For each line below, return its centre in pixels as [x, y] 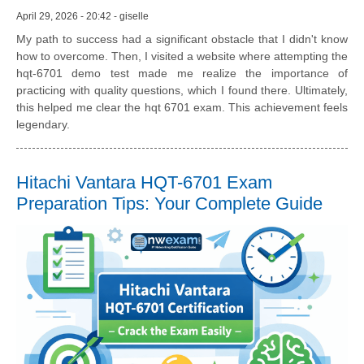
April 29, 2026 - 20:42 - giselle [82, 17]
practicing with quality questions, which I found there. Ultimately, [182, 91]
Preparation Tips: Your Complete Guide [169, 204]
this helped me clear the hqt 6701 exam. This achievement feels [182, 108]
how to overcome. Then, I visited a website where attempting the [182, 56]
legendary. [43, 125]
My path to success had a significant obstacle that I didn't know [182, 39]
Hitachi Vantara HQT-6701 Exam [144, 183]
